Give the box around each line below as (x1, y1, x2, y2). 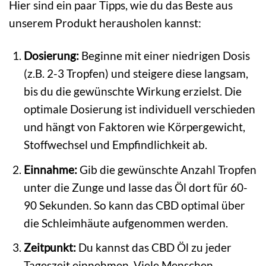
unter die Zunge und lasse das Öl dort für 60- (24, 180, 248, 194)
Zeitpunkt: (24, 240, 77, 255)
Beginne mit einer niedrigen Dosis (79, 49, 251, 63)
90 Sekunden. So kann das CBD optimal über (24, 198, 246, 212)
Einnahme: (24, 162, 78, 176)
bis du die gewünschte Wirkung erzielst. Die (24, 84, 242, 99)
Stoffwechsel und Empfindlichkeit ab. (24, 138, 208, 152)
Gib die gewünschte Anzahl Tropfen (77, 162, 257, 176)
